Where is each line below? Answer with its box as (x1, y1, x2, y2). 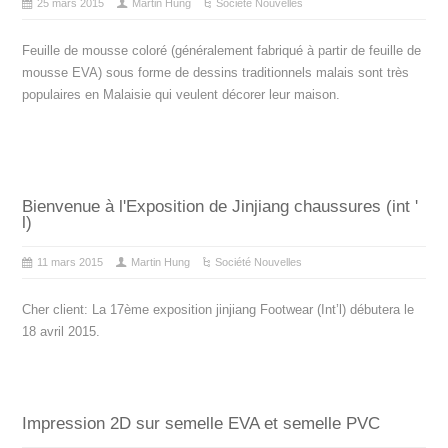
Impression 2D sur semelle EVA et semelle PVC (22, 414, 381, 434)
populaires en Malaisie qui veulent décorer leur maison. (22, 87, 341, 103)
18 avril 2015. (22, 324, 101, 340)
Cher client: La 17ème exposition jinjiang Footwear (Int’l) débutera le (22, 302, 415, 318)
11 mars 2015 (37, 256, 104, 269)
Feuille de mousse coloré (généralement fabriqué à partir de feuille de (22, 43, 422, 59)
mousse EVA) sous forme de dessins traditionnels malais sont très (22, 65, 410, 81)
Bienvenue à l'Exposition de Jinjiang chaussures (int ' (22, 197, 419, 217)
